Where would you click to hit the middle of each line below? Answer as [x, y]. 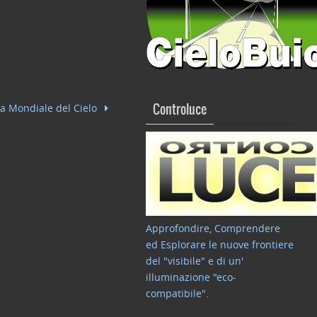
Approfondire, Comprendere [213, 228]
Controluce [180, 110]
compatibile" [176, 293]
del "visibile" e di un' [195, 261]
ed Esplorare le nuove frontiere [220, 244]
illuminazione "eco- [191, 277]
